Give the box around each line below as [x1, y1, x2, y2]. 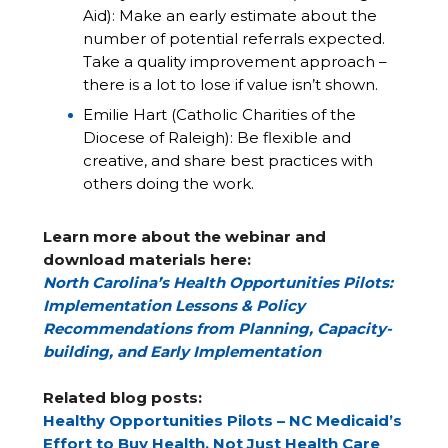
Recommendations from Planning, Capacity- [43, 319, 393, 338]
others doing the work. [83, 174, 255, 193]
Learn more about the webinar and [43, 227, 327, 246]
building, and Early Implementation [43, 342, 322, 361]
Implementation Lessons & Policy [43, 296, 306, 315]
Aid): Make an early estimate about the [83, 6, 378, 25]
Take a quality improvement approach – [83, 52, 388, 71]
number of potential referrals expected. [83, 29, 386, 48]
